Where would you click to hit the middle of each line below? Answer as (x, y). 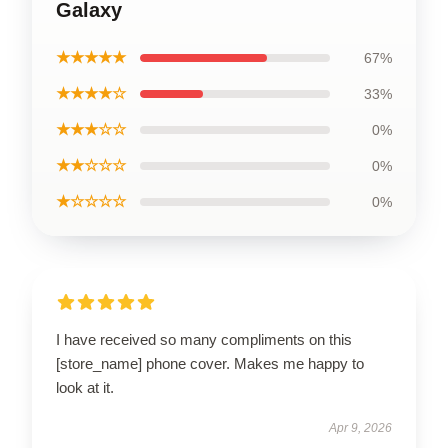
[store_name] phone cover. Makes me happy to (210, 363)
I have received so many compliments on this (204, 339)
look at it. (85, 387)
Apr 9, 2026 (360, 427)
